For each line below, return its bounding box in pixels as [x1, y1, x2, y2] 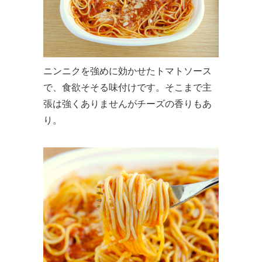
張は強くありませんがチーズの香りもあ [43, 98, 212, 109]
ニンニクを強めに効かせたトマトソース [43, 65, 212, 76]
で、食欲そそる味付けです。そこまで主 [43, 82, 212, 92]
